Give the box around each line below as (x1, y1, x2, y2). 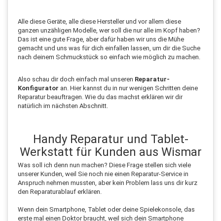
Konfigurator (18, 84, 59, 92)
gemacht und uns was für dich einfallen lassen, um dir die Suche (18, 44, 200, 52)
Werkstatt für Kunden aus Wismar (19, 145, 202, 159)
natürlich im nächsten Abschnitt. (18, 102, 108, 110)
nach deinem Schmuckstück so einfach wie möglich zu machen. (18, 53, 200, 61)
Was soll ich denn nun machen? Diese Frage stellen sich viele (18, 161, 191, 169)
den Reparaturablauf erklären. (18, 187, 102, 195)
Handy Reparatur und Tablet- (33, 132, 188, 146)
